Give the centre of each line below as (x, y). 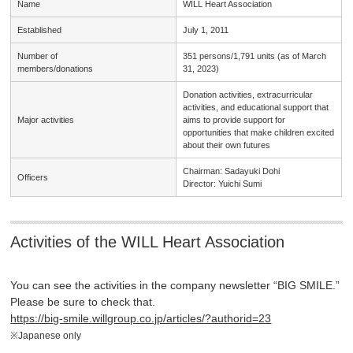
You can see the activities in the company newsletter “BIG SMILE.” (175, 286)
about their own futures (227, 145)
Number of (38, 56)
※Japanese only (46, 336)
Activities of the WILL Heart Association (148, 242)
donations (75, 69)
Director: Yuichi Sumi (223, 184)
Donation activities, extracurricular (248, 95)
